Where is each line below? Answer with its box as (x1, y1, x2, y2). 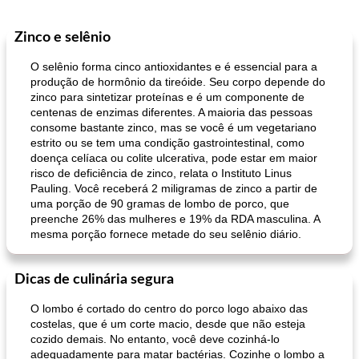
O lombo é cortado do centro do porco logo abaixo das (30, 302, 308, 315)
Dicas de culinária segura (14, 272, 174, 287)
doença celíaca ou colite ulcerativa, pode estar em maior (30, 151, 317, 164)
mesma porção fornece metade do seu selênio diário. (30, 228, 301, 240)
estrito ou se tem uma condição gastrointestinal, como (30, 136, 305, 149)
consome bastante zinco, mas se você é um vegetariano (30, 121, 317, 134)
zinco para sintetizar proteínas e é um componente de (30, 91, 305, 103)
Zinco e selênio (14, 30, 111, 45)
